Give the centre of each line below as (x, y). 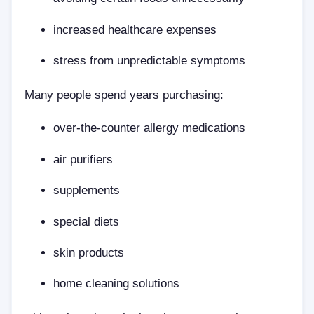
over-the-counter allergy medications (150, 128)
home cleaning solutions (117, 284)
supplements (87, 190)
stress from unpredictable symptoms (150, 61)
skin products (89, 252)
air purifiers (83, 159)
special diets (87, 221)
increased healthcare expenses (135, 29)
